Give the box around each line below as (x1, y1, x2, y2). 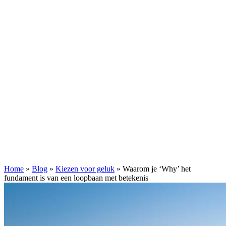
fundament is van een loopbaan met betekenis (4, 174, 148, 182)
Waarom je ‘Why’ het (123, 164, 191, 173)
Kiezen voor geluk (55, 164, 115, 173)
